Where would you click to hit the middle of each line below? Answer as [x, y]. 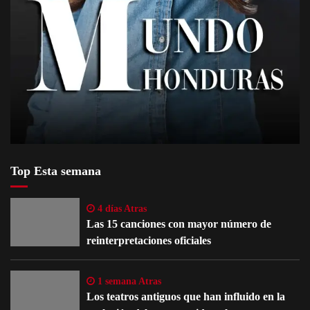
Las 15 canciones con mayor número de [179, 224]
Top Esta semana [56, 171]
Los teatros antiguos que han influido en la [186, 297]
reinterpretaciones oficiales [149, 241]
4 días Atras [121, 209]
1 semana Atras [128, 282]
